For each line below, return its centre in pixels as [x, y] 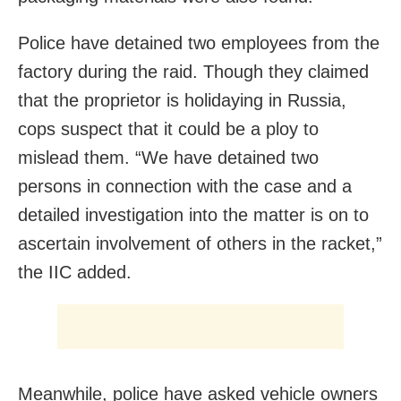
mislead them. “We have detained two [168, 158]
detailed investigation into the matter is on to [193, 215]
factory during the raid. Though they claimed [193, 72]
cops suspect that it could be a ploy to [168, 129]
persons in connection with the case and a [185, 187]
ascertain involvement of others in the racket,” [200, 244]
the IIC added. [75, 273]
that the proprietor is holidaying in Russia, [182, 101]
